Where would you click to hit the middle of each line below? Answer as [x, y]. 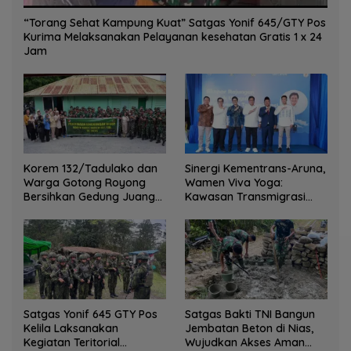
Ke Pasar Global [227, 225]
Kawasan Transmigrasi [245, 197]
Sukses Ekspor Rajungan [250, 211]
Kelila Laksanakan [71, 329]
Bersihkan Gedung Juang [89, 197]
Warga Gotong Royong [85, 183]
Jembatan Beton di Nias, [249, 329]
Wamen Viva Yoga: [234, 183]
